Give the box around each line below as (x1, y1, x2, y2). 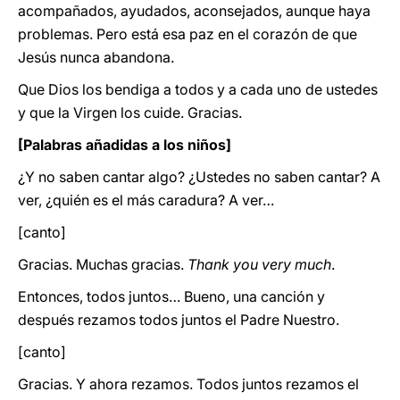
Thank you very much (187, 255, 331, 273)
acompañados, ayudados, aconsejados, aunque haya (18, 2, 371, 20)
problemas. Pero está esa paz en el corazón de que (18, 25, 357, 43)
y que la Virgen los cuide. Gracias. (18, 104, 242, 121)
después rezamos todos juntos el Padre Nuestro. (18, 311, 339, 329)
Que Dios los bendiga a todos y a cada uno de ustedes (18, 80, 378, 98)
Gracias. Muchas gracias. (18, 255, 187, 273)
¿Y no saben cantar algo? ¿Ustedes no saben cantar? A (18, 168, 380, 186)
